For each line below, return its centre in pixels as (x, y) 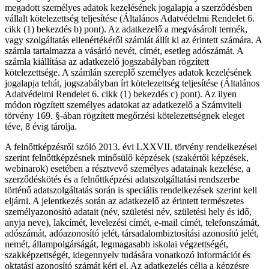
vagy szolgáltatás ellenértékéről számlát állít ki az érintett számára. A (133, 40)
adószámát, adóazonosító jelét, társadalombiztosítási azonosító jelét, (132, 234)
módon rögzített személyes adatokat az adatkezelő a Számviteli (123, 105)
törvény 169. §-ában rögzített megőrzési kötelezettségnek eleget (125, 116)
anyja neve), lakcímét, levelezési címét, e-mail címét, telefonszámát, (132, 223)
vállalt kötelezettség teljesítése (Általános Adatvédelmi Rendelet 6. (130, 19)
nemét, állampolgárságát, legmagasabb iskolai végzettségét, (116, 244)
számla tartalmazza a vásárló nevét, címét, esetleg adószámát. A (124, 51)
